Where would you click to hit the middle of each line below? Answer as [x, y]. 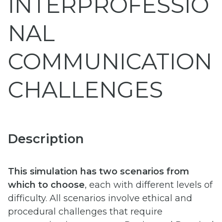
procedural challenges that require [85, 211]
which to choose [46, 185]
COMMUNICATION [110, 61]
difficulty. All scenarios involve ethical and [100, 198]
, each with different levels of [149, 185]
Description [46, 138]
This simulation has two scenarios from [99, 171]
